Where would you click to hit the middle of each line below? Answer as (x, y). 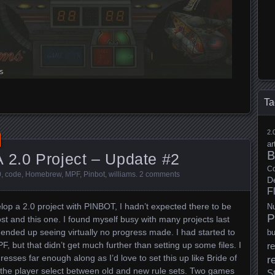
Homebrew (43, 175)
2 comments (160, 175)
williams (122, 175)
